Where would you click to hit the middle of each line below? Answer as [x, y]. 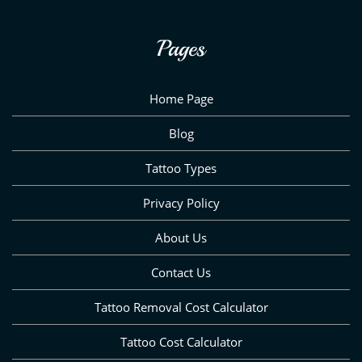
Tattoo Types [181, 168]
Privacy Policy [181, 202]
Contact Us [181, 272]
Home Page [181, 98]
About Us [181, 237]
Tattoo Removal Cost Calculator [181, 307]
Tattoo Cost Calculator [181, 341]
